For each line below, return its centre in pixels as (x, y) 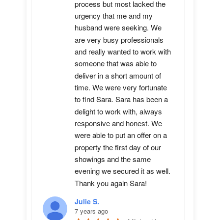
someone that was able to (116, 63)
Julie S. (87, 201)
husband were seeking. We (118, 27)
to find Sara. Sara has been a (121, 99)
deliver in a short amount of (118, 75)
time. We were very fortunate (121, 87)
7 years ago (91, 211)
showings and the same (113, 159)
